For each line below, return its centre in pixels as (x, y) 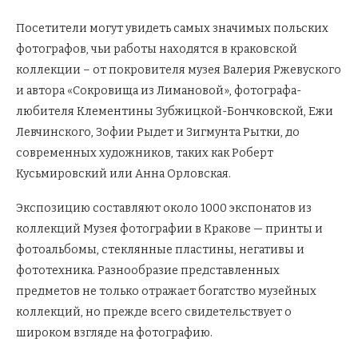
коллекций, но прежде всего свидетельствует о (154, 312)
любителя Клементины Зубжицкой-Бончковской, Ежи (175, 112)
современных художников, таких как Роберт (145, 153)
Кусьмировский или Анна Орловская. (123, 174)
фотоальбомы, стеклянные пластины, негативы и (160, 250)
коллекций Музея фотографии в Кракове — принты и (169, 229)
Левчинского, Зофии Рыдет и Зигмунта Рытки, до (158, 133)
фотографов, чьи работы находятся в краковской (157, 50)
